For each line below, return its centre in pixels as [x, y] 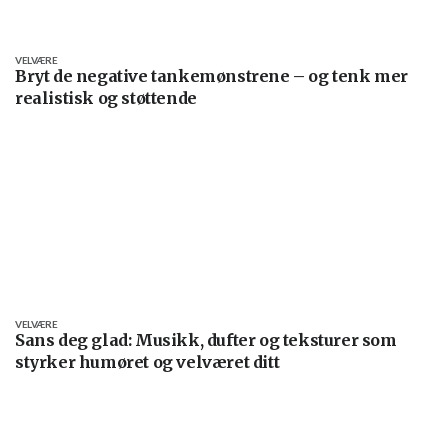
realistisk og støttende [106, 97]
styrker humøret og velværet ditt [147, 361]
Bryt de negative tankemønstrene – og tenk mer [212, 75]
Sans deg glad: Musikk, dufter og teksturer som [206, 339]
